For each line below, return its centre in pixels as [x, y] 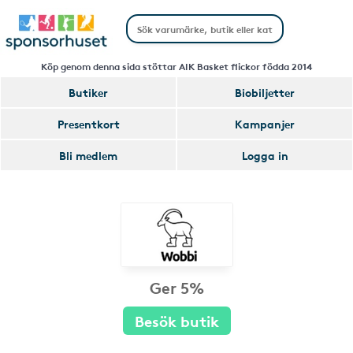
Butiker [88, 92]
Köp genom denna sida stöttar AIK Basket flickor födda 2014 [176, 66]
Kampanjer [265, 124]
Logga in [265, 155]
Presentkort [88, 124]
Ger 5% [176, 287]
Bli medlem [88, 155]
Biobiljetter [265, 92]
